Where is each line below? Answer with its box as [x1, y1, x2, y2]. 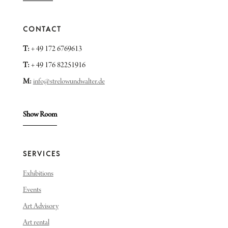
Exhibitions [22, 169, 53, 178]
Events [22, 186, 41, 194]
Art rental [22, 218, 49, 227]
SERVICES [22, 150, 61, 158]
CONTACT [22, 25, 62, 33]
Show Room [22, 110, 57, 119]
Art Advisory [22, 202, 59, 211]
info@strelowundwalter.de [33, 77, 105, 86]
